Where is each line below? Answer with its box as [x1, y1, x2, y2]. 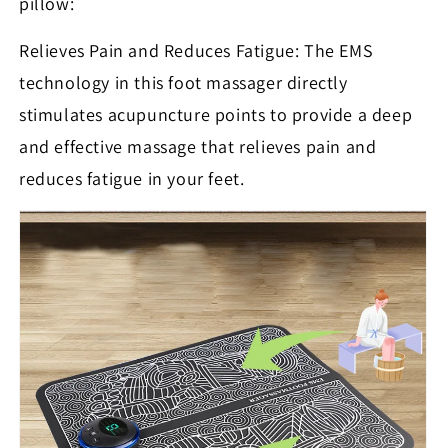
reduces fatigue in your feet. [19, 167, 245, 191]
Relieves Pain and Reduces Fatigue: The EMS [19, 39, 374, 63]
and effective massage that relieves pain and [19, 135, 377, 159]
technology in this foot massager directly [19, 71, 348, 95]
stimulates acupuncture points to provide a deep [19, 103, 413, 127]
